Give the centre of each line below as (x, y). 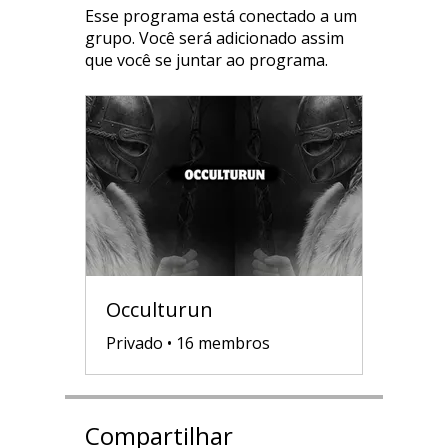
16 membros (222, 342)
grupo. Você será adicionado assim (214, 37)
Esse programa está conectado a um (220, 15)
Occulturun (159, 309)
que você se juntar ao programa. (206, 59)
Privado (134, 342)
